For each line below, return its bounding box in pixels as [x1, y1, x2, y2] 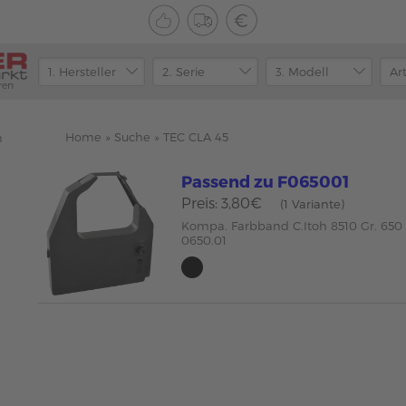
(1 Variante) [280, 197, 345, 211]
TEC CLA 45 [163, 130, 228, 144]
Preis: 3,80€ [181, 194, 263, 211]
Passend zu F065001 [181, 171, 350, 190]
